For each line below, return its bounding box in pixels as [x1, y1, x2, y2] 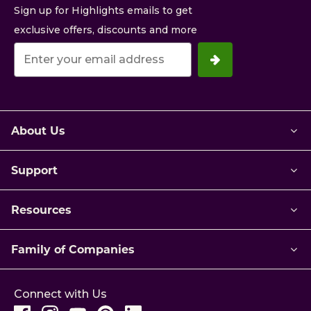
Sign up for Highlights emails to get [14, 3, 192, 17]
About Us [11, 122, 65, 137]
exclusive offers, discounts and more [14, 23, 197, 36]
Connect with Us [14, 287, 107, 301]
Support [11, 162, 58, 177]
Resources [11, 201, 72, 217]
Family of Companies [11, 241, 135, 256]
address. [14, 82, 66, 99]
